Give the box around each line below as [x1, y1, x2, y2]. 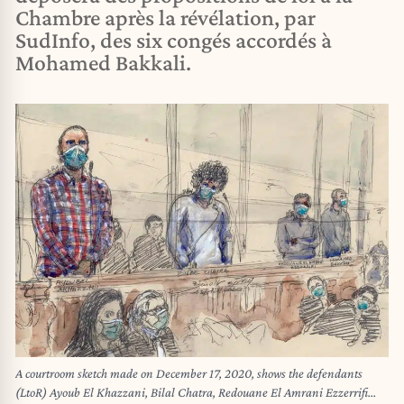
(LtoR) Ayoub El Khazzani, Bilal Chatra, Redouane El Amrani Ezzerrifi [15, 385, 368, 400]
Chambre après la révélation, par [15, 5, 316, 31]
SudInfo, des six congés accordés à [15, 27, 332, 53]
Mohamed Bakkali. [15, 50, 191, 76]
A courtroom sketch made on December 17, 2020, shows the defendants [15, 366, 363, 381]
